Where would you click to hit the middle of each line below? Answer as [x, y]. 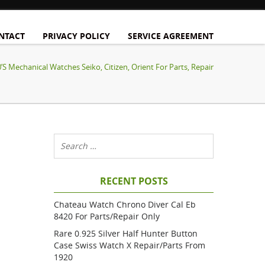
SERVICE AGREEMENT [171, 36]
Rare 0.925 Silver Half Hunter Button [126, 233]
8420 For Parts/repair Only [107, 216]
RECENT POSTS [134, 181]
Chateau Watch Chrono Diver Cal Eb [125, 204]
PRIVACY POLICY [76, 36]
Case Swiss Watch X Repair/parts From [130, 245]
